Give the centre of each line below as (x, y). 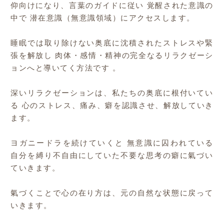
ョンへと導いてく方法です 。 (66, 68)
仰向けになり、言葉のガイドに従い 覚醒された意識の (112, 6)
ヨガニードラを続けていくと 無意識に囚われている (112, 143)
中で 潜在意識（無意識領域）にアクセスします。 (103, 18)
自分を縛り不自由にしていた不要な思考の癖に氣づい (112, 156)
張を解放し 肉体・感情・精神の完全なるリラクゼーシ (112, 56)
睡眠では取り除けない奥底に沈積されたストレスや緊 (112, 43)
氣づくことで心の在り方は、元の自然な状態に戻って (112, 193)
